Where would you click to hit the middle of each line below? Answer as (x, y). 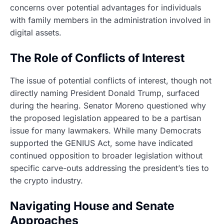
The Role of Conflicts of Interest (97, 58)
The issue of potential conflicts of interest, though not (111, 81)
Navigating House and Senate (92, 206)
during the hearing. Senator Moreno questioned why (108, 106)
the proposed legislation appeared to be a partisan (105, 118)
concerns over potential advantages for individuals (105, 7)
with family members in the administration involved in (110, 20)
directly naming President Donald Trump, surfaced (105, 93)
